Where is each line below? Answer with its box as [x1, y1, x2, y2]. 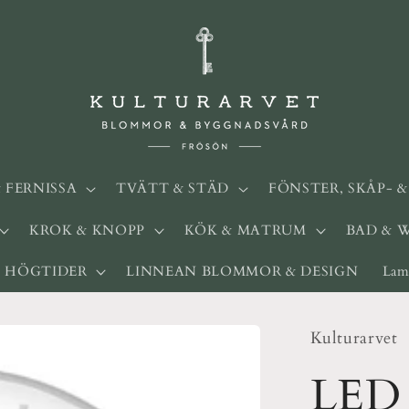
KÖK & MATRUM [184, 220, 307, 240]
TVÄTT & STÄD [116, 179, 230, 199]
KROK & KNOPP [28, 220, 145, 240]
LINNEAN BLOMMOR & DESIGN [126, 261, 359, 281]
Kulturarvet [309, 328, 398, 350]
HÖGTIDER [5, 261, 88, 281]
